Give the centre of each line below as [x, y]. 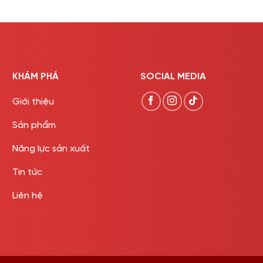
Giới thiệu [33, 102]
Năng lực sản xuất [51, 149]
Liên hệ [27, 195]
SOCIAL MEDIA [173, 77]
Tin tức [27, 172]
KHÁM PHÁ [35, 77]
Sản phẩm [34, 125]
